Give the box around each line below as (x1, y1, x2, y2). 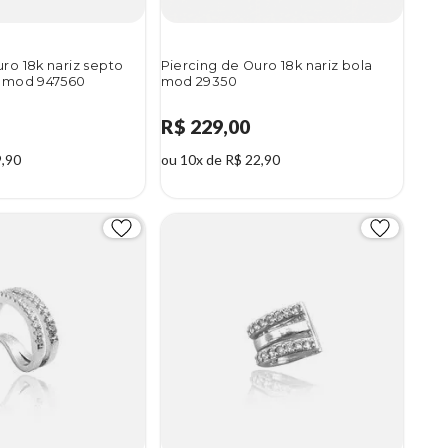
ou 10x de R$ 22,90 (160, 151, 280, 169)
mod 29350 (160, 74, 237, 90)
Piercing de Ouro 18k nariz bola (160, 58, 373, 74)
